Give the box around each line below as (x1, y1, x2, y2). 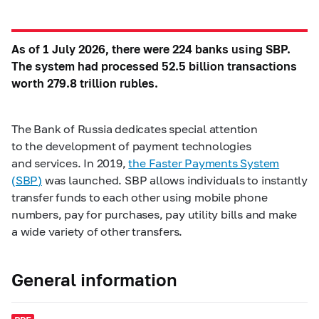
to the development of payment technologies (11, 139, 251, 152)
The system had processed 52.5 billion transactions (11, 59, 297, 73)
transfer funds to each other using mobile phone (11, 190, 268, 204)
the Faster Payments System (128, 156, 280, 169)
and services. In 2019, (11, 156, 129, 169)
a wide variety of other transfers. (11, 224, 183, 238)
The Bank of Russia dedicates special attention (11, 122, 258, 135)
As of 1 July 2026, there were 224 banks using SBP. (11, 42, 291, 56)
